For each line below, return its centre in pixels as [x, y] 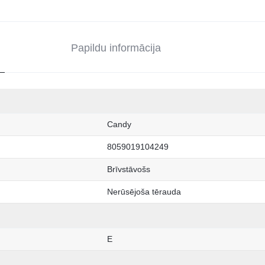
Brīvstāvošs [129, 169]
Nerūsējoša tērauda [144, 192]
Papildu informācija [116, 48]
